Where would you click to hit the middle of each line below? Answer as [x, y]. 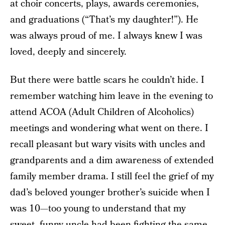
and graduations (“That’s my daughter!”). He [104, 20]
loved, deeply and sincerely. [68, 52]
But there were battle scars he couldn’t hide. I [107, 80]
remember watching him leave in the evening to [111, 96]
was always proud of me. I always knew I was [106, 36]
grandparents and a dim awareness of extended [112, 160]
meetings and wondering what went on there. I [109, 128]
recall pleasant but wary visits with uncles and [108, 144]
